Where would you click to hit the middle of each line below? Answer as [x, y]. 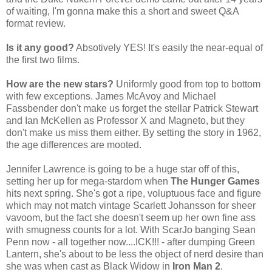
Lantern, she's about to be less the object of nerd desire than [135, 254]
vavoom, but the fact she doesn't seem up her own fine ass [131, 217]
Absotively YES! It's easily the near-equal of [168, 47]
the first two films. [43, 59]
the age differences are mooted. [74, 144]
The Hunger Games [215, 181]
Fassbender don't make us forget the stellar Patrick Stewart [132, 108]
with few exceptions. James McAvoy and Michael [111, 96]
